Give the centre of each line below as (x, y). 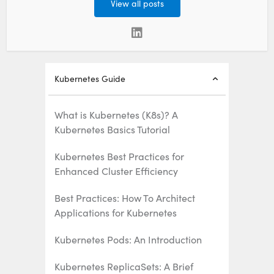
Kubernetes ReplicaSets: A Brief (124, 266)
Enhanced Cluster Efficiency (116, 171)
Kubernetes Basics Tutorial (112, 129)
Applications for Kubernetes (116, 212)
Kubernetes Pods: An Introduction (128, 239)
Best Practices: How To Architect (125, 198)
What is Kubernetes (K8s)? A (116, 114)
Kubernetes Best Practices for (119, 156)
